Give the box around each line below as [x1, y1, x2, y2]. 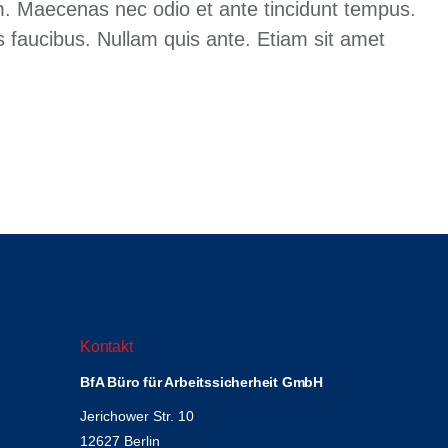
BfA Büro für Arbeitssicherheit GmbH [80, 374, 324, 390]
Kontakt [80, 338, 133, 355]
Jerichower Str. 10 [80, 408, 195, 424]
